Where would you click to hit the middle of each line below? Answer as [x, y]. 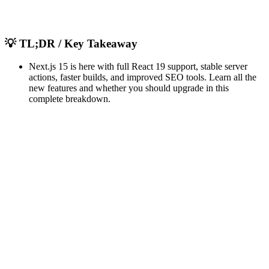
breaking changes [41, 221]
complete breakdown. [70, 99]
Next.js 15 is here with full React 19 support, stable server [138, 67]
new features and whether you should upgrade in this [129, 88]
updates [218, 210]
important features [159, 210]
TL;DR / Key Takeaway [77, 43]
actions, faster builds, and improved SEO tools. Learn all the [143, 77]
